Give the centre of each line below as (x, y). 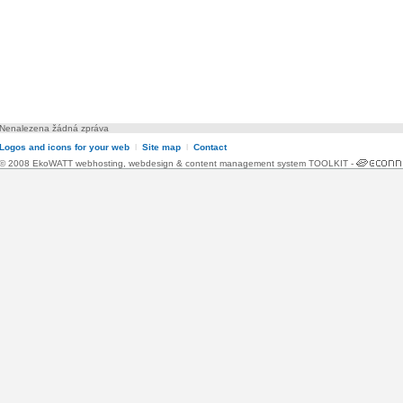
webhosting (99, 164)
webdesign (151, 164)
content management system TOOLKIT (267, 164)
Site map (163, 148)
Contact (210, 148)
